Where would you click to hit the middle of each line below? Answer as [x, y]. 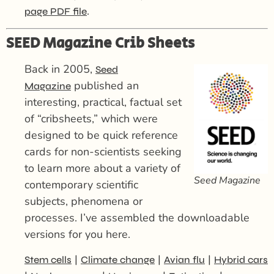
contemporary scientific [81, 184]
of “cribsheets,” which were [91, 118]
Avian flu [184, 260]
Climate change [118, 260]
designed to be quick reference [101, 135]
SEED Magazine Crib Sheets [100, 43]
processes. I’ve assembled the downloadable [137, 217]
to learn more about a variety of [102, 168]
